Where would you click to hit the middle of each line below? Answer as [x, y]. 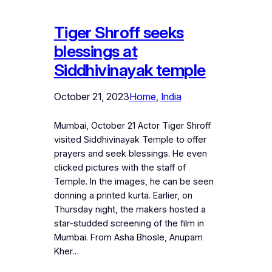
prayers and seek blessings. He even [130, 153]
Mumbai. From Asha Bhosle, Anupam [128, 237]
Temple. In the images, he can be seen [134, 181]
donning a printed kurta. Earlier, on [123, 195]
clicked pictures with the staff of [120, 167]
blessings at [96, 51]
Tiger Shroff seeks [119, 32]
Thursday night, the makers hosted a [130, 209]
